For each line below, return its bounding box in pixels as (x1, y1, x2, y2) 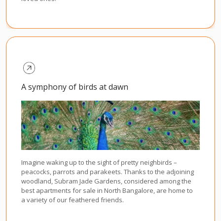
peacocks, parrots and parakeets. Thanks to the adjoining (21, 167, 194, 177)
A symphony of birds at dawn (21, 81, 128, 93)
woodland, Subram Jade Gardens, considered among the (21, 177, 191, 186)
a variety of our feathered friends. (21, 195, 124, 205)
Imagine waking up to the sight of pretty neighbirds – (21, 158, 177, 167)
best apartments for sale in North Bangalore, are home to (21, 186, 193, 195)
